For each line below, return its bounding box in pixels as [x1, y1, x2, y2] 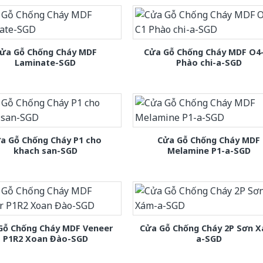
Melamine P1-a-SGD [167, 144, 251, 156]
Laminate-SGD [15, 56, 76, 68]
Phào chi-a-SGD [176, 56, 242, 68]
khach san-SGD [13, 144, 77, 156]
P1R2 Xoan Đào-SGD [2, 232, 88, 244]
